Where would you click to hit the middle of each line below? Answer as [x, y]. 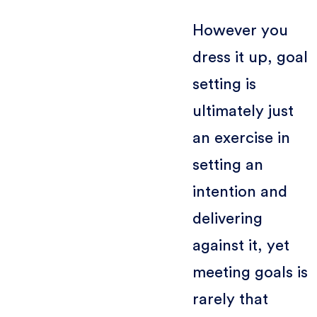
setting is [224, 84]
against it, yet [241, 245]
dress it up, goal [250, 57]
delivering [227, 218]
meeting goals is [250, 272]
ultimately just [243, 111]
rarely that [230, 299]
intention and [240, 191]
